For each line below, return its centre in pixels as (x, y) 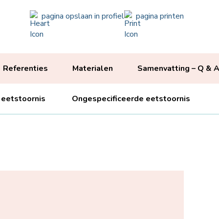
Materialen (92, 68)
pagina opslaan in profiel (83, 16)
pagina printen (160, 16)
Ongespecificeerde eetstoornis (131, 99)
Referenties (25, 68)
